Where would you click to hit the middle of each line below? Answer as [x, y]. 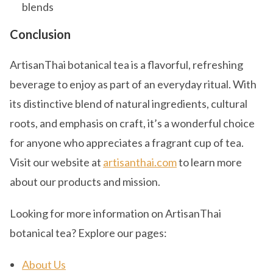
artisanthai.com [140, 162]
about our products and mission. [85, 182]
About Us [44, 264]
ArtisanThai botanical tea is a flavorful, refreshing [126, 65]
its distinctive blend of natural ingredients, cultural [129, 104]
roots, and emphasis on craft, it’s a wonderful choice [132, 123]
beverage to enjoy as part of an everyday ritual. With [133, 84]
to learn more [209, 162]
